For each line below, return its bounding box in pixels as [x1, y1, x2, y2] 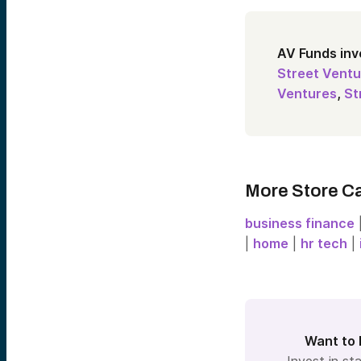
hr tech [301, 235, 347, 252]
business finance [245, 215, 355, 232]
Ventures [277, 85, 337, 102]
